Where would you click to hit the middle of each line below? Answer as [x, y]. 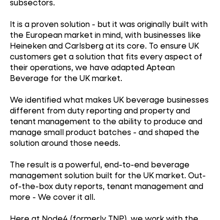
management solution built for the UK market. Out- [108, 175]
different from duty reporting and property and [100, 110]
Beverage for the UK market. [66, 78]
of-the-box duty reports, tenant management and [107, 186]
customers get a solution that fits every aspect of [106, 56]
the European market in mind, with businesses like [105, 34]
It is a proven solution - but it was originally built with [109, 24]
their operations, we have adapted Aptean [92, 67]
